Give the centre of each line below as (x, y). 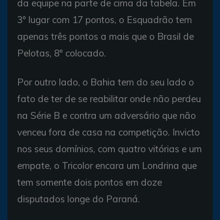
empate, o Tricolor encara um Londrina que (107, 165)
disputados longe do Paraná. (79, 199)
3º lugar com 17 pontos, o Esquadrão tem (105, 19)
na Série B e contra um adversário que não (107, 115)
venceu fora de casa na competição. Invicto (109, 132)
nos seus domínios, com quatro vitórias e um (110, 149)
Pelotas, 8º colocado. (62, 53)
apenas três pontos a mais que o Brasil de (106, 36)
